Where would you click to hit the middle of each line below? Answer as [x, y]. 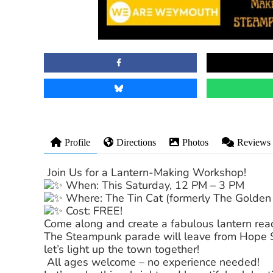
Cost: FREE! [93, 211]
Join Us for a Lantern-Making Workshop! [147, 173]
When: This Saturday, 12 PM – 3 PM [154, 186]
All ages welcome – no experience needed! [152, 262]
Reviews [254, 143]
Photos [195, 143]
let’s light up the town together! [122, 250]
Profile [77, 143]
